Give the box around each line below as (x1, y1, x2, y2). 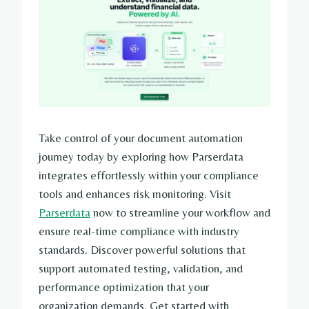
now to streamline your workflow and (90, 206, 270, 220)
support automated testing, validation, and (39, 261, 243, 276)
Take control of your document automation (39, 131, 243, 146)
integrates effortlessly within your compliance (39, 168, 259, 183)
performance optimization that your (39, 280, 209, 295)
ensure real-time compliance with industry (39, 224, 239, 239)
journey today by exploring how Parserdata (39, 150, 243, 164)
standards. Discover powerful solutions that (39, 243, 246, 257)
